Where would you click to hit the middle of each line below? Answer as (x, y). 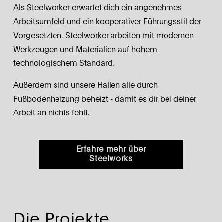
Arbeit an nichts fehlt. (51, 113)
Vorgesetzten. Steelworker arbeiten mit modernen (103, 35)
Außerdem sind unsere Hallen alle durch (85, 85)
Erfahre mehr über (111, 149)
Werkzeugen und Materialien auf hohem (85, 49)
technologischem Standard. (64, 63)
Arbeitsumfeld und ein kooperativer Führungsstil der (107, 22)
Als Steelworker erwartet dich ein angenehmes (97, 8)
